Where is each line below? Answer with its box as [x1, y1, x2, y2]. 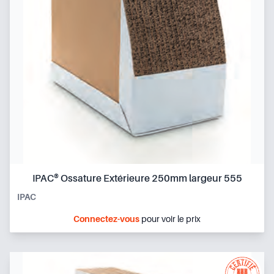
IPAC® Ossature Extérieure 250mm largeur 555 [32, 172, 242, 184]
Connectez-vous [73, 213, 139, 224]
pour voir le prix [139, 213, 201, 224]
